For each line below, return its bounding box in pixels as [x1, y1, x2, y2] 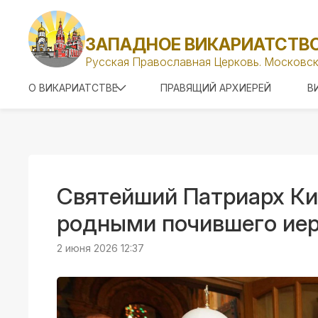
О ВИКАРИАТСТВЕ [28, 82, 118, 94]
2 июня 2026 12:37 [57, 242, 144, 254]
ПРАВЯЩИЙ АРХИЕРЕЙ [160, 82, 271, 94]
